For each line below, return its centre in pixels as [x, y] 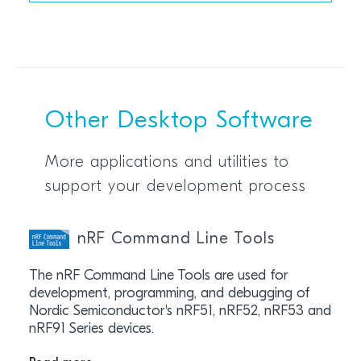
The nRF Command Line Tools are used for [158, 276]
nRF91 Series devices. [91, 329]
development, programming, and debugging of [169, 293]
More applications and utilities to [167, 162]
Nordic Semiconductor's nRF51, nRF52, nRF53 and [180, 311]
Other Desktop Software [178, 121]
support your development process [175, 187]
